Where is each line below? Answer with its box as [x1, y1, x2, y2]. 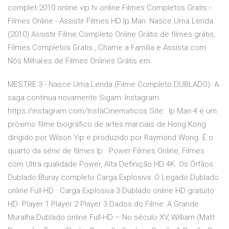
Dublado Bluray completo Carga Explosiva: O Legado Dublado [8, 173, 219, 182]
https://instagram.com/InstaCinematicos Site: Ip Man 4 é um [8, 106, 217, 116]
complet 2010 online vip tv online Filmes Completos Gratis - [8, 3, 211, 13]
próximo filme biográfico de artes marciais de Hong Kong [8, 120, 206, 129]
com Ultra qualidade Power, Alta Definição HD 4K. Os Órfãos [8, 159, 213, 169]
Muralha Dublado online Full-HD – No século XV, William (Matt [8, 213, 215, 222]
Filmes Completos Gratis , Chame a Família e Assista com [8, 43, 206, 53]
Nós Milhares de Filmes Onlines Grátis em [8, 56, 150, 66]
